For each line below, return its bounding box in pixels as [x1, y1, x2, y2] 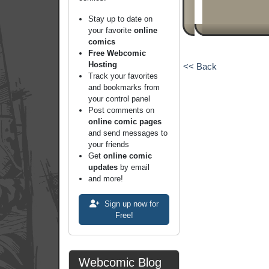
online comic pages [88, 117, 162, 126]
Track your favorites [88, 71, 158, 80]
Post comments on [88, 106, 154, 115]
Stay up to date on [88, 14, 153, 23]
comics [88, 37, 115, 46]
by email [118, 163, 150, 172]
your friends [88, 140, 129, 149]
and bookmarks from [88, 83, 160, 92]
